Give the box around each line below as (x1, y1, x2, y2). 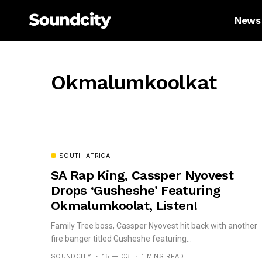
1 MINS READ (141, 253, 184, 260)
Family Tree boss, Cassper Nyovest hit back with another (51, 221, 257, 230)
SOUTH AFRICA (59, 152, 110, 160)
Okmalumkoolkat (51, 70, 216, 95)
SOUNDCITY (51, 253, 91, 260)
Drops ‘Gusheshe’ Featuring (51, 183, 221, 198)
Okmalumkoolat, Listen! (51, 198, 197, 213)
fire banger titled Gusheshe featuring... (51, 234, 192, 243)
